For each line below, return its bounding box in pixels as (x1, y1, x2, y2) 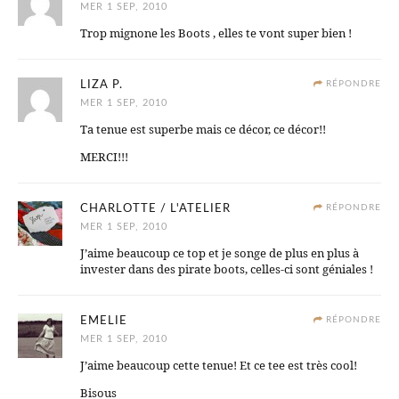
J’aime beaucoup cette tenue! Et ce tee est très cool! (80, 357, 357, 374)
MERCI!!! (80, 149, 128, 166)
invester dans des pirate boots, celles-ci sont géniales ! (80, 261, 373, 278)
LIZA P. (80, 79, 123, 92)
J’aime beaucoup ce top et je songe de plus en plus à (80, 245, 359, 262)
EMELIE (80, 315, 127, 328)
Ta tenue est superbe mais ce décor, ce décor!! (80, 121, 326, 138)
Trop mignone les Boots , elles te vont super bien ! (80, 25, 352, 42)
